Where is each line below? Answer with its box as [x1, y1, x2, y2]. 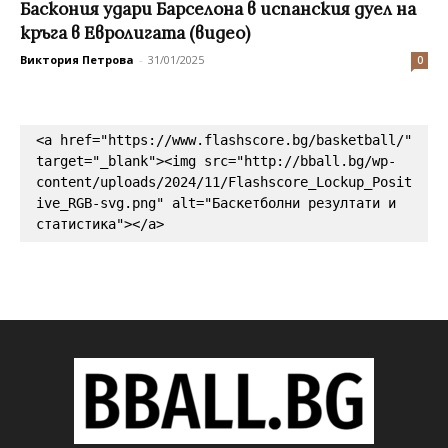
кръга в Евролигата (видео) [20, 21, 250, 44]
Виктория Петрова [20, 51, 134, 67]
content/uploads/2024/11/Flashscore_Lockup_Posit [36, 173, 412, 190]
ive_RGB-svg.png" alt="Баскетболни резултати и [36, 194, 396, 211]
